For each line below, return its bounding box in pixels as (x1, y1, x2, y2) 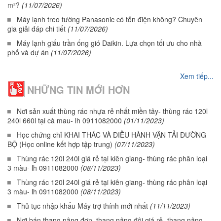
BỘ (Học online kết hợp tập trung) (7, 139, 112, 149)
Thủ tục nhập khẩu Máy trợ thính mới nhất (17, 201, 148, 211)
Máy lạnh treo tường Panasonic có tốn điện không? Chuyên (17, 14, 202, 24)
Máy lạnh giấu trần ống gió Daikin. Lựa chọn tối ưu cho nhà (17, 38, 202, 48)
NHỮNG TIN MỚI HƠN (27, 82, 130, 97)
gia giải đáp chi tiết (7, 24, 66, 34)
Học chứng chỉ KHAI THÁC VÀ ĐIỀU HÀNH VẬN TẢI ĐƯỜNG (17, 130, 206, 140)
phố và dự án (7, 47, 49, 57)
